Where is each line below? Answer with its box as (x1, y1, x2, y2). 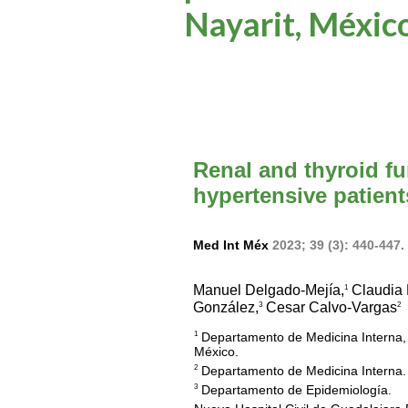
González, (193, 299, 259, 315)
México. (194, 343, 239, 359)
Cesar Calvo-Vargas (262, 299, 397, 315)
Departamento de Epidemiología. (198, 382, 392, 397)
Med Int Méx (193, 237, 269, 252)
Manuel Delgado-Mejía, (193, 281, 344, 298)
